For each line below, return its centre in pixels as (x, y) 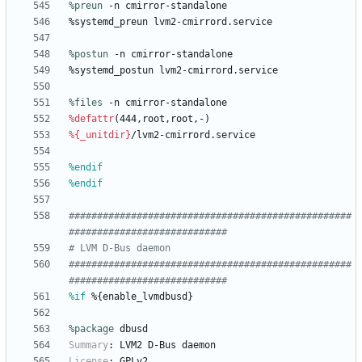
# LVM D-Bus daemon (120, 248)
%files (86, 103)
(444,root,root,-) (162, 119)
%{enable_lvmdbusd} (139, 297)
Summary (88, 345)
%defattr (91, 119)
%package (91, 329)
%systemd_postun (111, 71)
